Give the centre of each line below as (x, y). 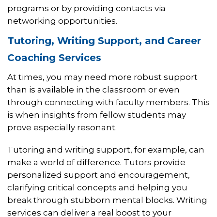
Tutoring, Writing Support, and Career (104, 41)
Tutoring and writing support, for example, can (106, 150)
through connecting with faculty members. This (108, 102)
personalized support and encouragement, (99, 175)
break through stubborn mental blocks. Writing (107, 200)
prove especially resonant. (62, 128)
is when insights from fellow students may (97, 115)
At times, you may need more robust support (102, 77)
